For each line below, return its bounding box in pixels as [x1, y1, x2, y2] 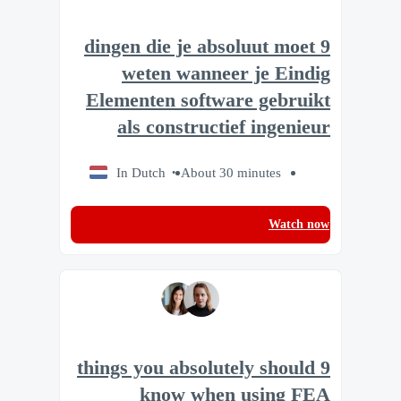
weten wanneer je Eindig [122, 62, 330, 84]
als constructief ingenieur [117, 115, 330, 138]
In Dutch [116, 164, 166, 180]
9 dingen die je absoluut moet [84, 35, 315, 57]
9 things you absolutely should [77, 357, 315, 380]
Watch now [269, 217, 329, 231]
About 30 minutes [181, 164, 282, 180]
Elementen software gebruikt [86, 89, 330, 111]
